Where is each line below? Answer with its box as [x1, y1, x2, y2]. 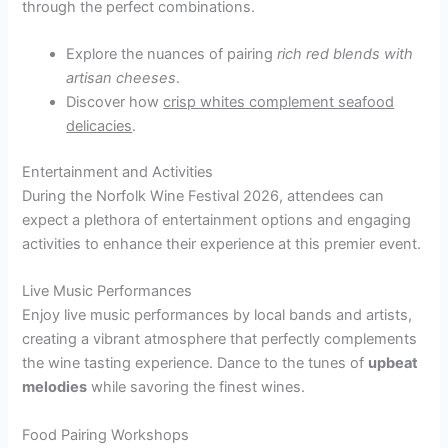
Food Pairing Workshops [22, 425, 190, 444]
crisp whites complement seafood [163, 92, 395, 111]
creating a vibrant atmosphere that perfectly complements [22, 330, 418, 349]
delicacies [66, 116, 133, 135]
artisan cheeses [66, 68, 177, 87]
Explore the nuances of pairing [66, 44, 278, 63]
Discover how [66, 92, 164, 111]
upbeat [368, 354, 419, 373]
